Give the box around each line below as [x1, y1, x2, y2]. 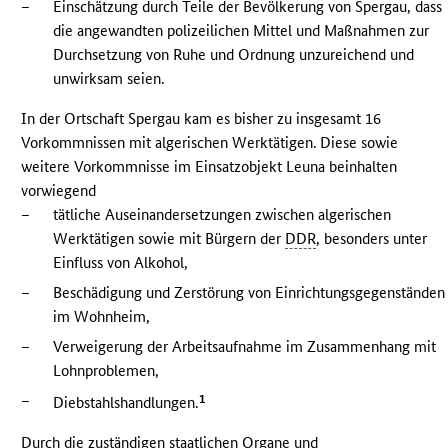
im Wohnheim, [53, 307, 151, 327]
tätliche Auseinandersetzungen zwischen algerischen [53, 205, 392, 225]
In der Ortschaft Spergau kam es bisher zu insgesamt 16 [21, 109, 382, 129]
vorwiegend [21, 181, 97, 201]
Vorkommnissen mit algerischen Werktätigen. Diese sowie [21, 133, 399, 153]
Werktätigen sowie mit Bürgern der [53, 229, 286, 249]
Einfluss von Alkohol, [53, 253, 189, 273]
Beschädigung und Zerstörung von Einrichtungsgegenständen [53, 283, 446, 303]
